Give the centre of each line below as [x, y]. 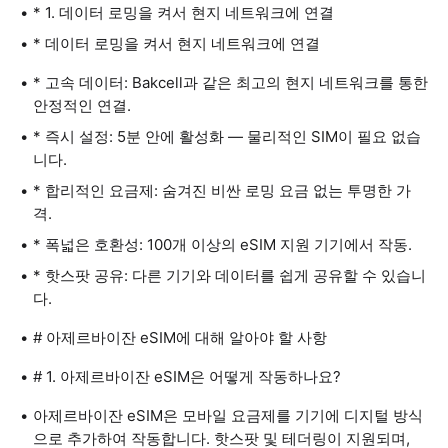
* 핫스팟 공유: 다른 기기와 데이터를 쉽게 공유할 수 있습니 [229, 275]
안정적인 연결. [82, 105]
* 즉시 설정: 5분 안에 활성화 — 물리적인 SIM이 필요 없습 [227, 136]
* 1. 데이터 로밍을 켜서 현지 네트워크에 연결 [183, 12]
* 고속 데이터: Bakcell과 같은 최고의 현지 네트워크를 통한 [230, 82]
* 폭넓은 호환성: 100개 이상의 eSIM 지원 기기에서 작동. [222, 244]
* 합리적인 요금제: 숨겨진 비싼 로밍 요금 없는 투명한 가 [222, 190]
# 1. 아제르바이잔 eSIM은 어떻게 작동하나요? [187, 376]
